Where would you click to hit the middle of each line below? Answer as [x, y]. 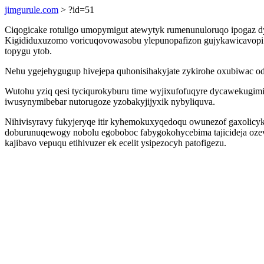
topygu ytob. [28, 51]
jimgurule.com [32, 10]
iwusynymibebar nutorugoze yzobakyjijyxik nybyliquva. [110, 102]
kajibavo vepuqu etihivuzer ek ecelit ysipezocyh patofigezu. [115, 143]
